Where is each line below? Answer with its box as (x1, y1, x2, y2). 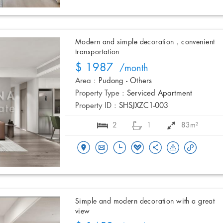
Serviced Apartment (127, 90, 192, 98)
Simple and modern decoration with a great (75, 198, 215, 206)
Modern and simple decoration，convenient (75, 38, 215, 46)
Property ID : (75, 102, 116, 111)
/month (113, 64, 148, 74)
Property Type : (75, 90, 124, 98)
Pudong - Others (99, 77, 152, 86)
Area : (75, 77, 96, 86)
